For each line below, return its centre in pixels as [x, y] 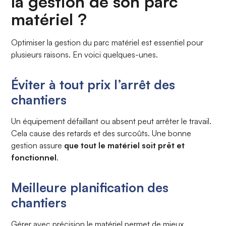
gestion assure [38, 146]
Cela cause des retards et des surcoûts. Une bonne [101, 133]
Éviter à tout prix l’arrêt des [93, 84]
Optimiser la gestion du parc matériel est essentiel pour [107, 43]
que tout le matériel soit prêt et [125, 146]
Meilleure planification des [90, 187]
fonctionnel [34, 158]
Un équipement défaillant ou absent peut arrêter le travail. [111, 121]
